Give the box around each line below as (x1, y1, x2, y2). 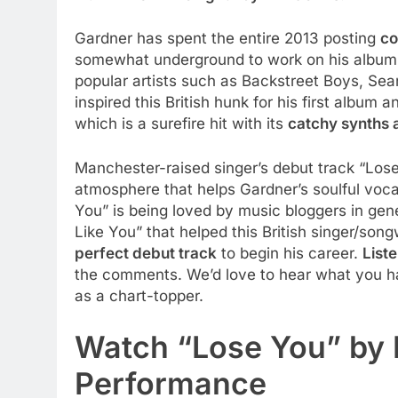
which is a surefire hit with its (75, 115, 288, 132)
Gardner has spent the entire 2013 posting (75, 29, 380, 47)
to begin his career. (217, 243, 362, 262)
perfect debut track (75, 243, 217, 262)
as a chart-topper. (75, 286, 203, 305)
